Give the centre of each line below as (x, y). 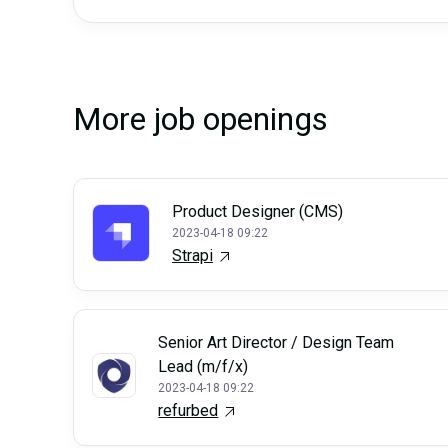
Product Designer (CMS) (257, 211)
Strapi (192, 255)
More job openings (200, 119)
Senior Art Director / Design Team (276, 342)
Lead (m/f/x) (203, 366)
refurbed (188, 410)
